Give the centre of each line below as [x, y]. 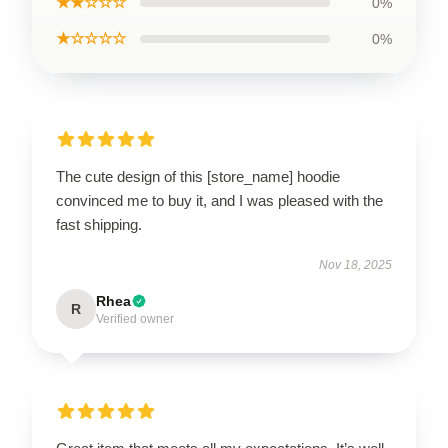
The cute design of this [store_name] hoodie [198, 176]
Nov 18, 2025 [355, 265]
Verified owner [135, 319]
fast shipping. [99, 224]
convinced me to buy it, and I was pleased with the [219, 200]
